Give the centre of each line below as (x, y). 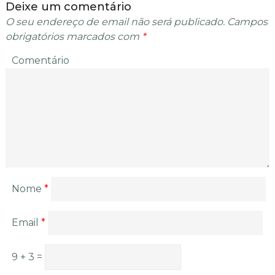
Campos (246, 22)
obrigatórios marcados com (73, 37)
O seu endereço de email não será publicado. (115, 22)
